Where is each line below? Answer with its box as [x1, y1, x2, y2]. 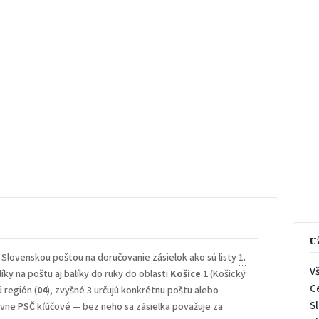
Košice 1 [170, 267, 209, 282]
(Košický [208, 267, 246, 282]
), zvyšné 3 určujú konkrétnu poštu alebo [47, 283, 219, 298]
